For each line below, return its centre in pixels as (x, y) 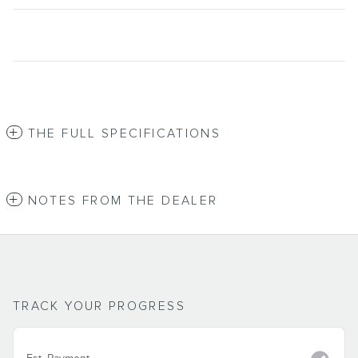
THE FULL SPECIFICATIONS (124, 133)
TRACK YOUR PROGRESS (99, 306)
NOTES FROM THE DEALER (123, 201)
